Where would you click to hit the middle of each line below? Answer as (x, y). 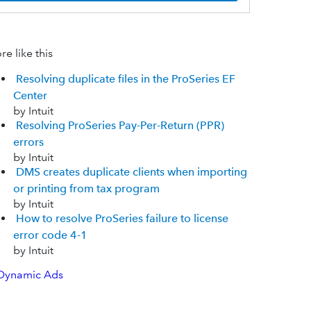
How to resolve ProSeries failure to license (122, 219)
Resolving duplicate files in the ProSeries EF (125, 79)
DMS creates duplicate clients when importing (131, 172)
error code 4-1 (50, 235)
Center (30, 96)
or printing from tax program (86, 189)
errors (28, 142)
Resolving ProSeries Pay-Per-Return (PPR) (120, 126)
